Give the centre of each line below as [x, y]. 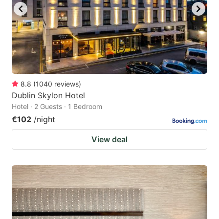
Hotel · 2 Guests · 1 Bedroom [57, 106]
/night [44, 119]
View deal [109, 139]
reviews [66, 84]
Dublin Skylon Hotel [48, 95]
